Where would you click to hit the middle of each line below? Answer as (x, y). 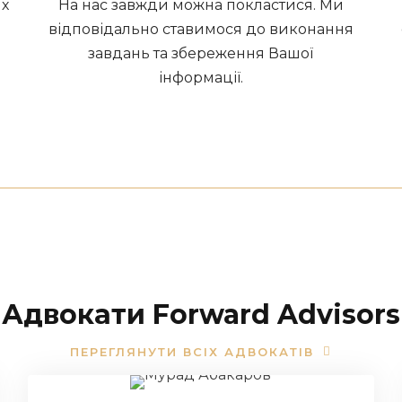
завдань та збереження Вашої (201, 53)
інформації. (201, 78)
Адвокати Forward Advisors (201, 315)
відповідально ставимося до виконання (201, 29)
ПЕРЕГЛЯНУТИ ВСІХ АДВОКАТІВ (192, 351)
